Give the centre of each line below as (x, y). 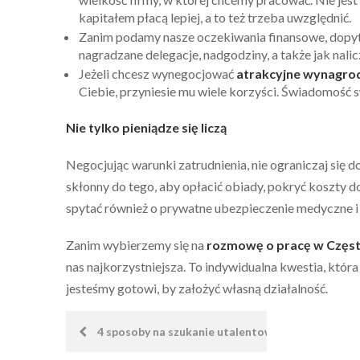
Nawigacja (116, 329)
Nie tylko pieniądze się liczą (146, 127)
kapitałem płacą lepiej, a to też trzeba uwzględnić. (215, 17)
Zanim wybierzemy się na (136, 244)
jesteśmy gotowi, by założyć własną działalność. (197, 288)
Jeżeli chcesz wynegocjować (157, 73)
